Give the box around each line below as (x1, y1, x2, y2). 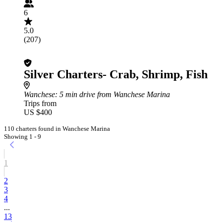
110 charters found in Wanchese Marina (4, 125, 110, 132)
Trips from (24, 99, 56, 108)
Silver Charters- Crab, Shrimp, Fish (24, 68, 208, 81)
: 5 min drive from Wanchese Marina (55, 90, 170, 99)
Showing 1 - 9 (4, 133, 41, 140)
